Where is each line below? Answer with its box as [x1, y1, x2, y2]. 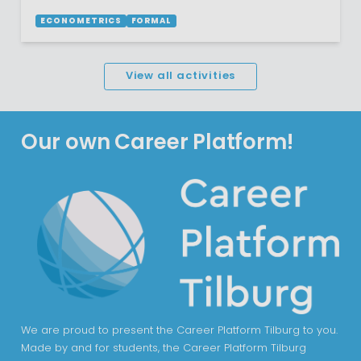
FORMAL [131, 18, 172, 26]
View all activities [125, 71, 236, 82]
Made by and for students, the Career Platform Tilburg [20, 342, 306, 354]
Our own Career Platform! [20, 133, 293, 156]
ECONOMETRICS [40, 18, 122, 26]
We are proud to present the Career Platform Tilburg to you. [20, 325, 338, 336]
